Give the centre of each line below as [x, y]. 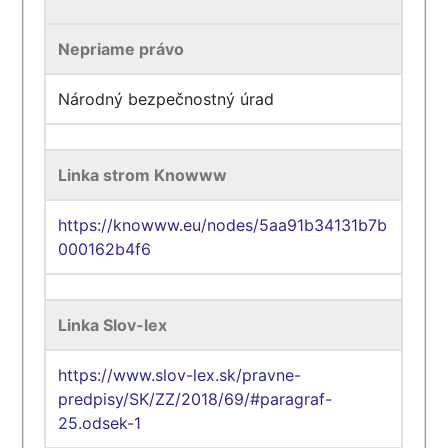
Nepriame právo [121, 49]
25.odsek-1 [100, 423]
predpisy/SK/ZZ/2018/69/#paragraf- [195, 399]
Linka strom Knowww [143, 175]
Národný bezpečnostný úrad [166, 99]
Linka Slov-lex [113, 325]
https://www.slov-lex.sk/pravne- [180, 375]
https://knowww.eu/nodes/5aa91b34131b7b [223, 225]
